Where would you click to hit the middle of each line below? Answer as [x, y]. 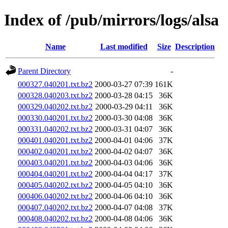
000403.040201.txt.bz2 [55, 162]
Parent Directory [44, 71]
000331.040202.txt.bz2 [55, 129]
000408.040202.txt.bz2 [55, 218]
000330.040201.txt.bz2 [55, 118]
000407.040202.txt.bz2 [55, 207]
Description [195, 46]
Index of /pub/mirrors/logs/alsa [111, 20]
